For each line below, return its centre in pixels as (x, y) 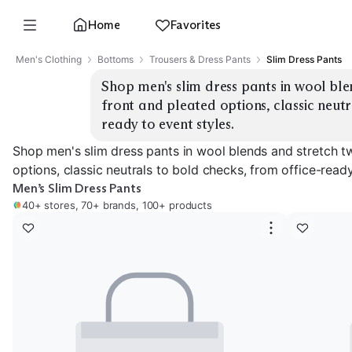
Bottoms (115, 59)
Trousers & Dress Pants (200, 59)
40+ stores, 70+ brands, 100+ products (117, 205)
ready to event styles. (168, 124)
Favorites (196, 25)
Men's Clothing (49, 59)
